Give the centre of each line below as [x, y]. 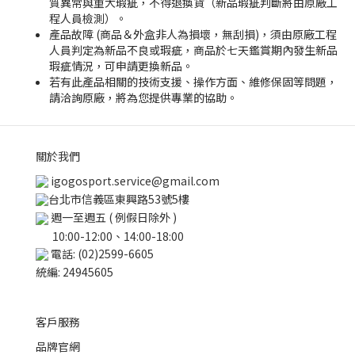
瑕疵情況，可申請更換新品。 [121, 66]
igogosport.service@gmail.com [135, 181]
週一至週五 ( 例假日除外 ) [113, 218]
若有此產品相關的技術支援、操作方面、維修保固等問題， [193, 82]
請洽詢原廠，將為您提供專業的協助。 [143, 97]
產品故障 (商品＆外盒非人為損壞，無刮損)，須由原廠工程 [193, 34]
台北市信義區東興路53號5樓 [119, 199]
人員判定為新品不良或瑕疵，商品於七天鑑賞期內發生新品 [193, 50]
